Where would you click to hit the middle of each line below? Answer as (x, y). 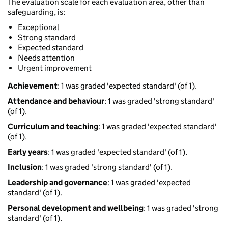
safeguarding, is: (36, 12)
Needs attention (46, 58)
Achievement (33, 86)
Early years (28, 152)
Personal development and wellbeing (76, 208)
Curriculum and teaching (53, 127)
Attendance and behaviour (56, 101)
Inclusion (25, 167)
